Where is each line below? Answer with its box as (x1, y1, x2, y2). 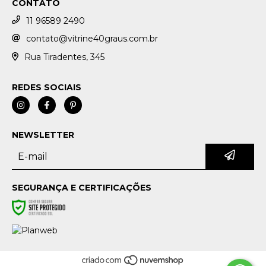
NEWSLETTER (12, 129, 74, 140)
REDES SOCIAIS (12, 81, 81, 93)
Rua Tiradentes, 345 (24, 52, 104, 63)
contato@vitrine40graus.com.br (26, 33, 158, 45)
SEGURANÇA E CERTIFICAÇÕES (12, 182, 151, 193)
